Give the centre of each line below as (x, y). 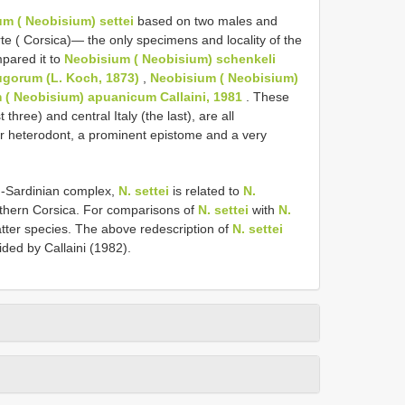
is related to (206, 190)
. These (266, 96)
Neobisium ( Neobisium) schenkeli (170, 58)
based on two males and (206, 20)
